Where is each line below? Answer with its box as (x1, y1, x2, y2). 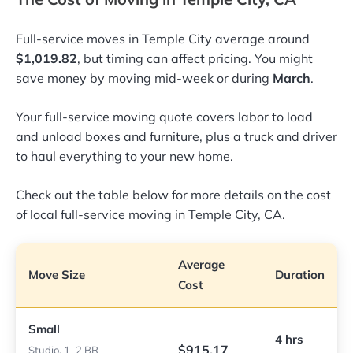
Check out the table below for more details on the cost (16, 187, 331, 203)
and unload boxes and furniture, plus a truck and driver (16, 128, 337, 145)
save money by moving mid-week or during (16, 70, 273, 87)
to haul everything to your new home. (16, 148, 233, 165)
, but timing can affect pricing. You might (77, 50, 313, 67)
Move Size (28, 267, 85, 283)
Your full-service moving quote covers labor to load (16, 109, 313, 125)
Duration (275, 267, 325, 283)
